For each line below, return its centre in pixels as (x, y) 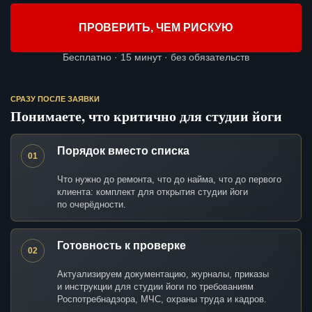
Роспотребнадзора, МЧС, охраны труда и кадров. (162, 299)
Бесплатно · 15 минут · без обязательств (156, 57)
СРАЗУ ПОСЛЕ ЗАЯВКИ (55, 99)
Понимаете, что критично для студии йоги (146, 116)
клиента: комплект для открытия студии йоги (153, 192)
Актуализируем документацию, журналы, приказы (163, 274)
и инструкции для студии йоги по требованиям (155, 287)
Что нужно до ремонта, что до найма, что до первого (169, 180)
